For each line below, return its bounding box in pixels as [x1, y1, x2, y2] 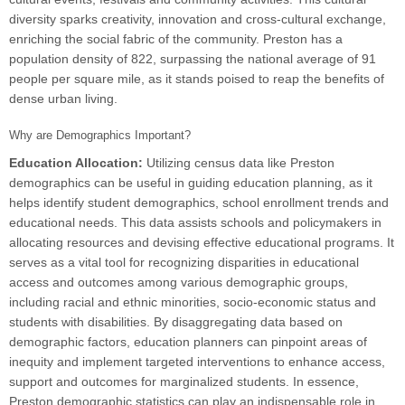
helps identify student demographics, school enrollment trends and [9, 195, 389, 211]
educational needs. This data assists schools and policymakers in [9, 215, 381, 231]
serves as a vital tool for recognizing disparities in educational [9, 255, 359, 270]
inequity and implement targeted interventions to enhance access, [9, 354, 385, 370]
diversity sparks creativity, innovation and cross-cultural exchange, [9, 12, 386, 27]
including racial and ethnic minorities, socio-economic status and [9, 295, 376, 310]
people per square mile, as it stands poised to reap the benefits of [9, 71, 384, 87]
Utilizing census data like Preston [146, 155, 334, 171]
